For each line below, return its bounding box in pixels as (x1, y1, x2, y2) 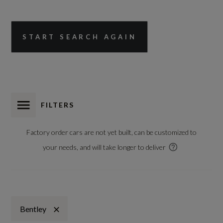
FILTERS (41, 101, 75, 109)
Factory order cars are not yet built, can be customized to (26, 128, 197, 136)
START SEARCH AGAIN (22, 33, 137, 41)
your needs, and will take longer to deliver (42, 143, 166, 151)
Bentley (20, 204, 47, 214)
